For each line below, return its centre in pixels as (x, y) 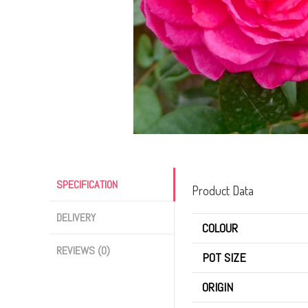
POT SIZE (224, 258)
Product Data (223, 191)
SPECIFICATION (87, 185)
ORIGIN (218, 287)
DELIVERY (76, 218)
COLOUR (220, 228)
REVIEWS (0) (83, 251)
